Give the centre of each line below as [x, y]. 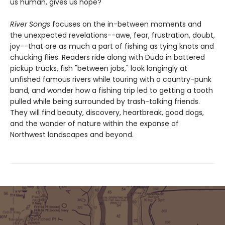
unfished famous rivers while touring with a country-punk [111, 79]
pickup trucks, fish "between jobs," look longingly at [99, 68]
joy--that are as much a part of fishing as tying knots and [112, 46]
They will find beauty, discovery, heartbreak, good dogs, [107, 112]
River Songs [30, 24]
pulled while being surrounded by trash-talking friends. [105, 101]
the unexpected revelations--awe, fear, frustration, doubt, [113, 35]
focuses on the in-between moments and [126, 24]
